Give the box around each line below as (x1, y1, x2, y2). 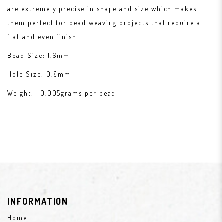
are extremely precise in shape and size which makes (7, 4, 197, 13)
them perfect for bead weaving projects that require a (7, 18, 201, 27)
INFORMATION (7, 195, 68, 207)
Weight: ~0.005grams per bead (7, 89, 116, 97)
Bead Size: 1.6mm (7, 51, 70, 59)
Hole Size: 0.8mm (7, 70, 71, 78)
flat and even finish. (7, 32, 79, 41)
